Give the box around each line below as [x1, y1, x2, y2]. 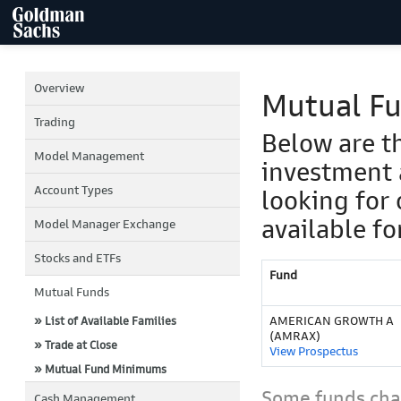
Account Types [34, 183, 113, 198]
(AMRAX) [269, 328, 320, 345]
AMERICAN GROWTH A [269, 313, 394, 329]
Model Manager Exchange [34, 217, 175, 232]
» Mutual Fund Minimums [34, 363, 166, 376]
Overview [34, 81, 84, 96]
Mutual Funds [34, 285, 109, 300]
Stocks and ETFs [34, 251, 121, 266]
